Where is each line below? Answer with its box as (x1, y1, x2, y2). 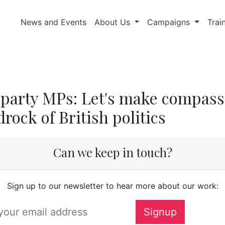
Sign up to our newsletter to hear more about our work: (7, 181, 218, 191)
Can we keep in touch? (53, 144, 172, 160)
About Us (94, 17, 133, 27)
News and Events (20, 17, 86, 27)
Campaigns (147, 17, 193, 27)
